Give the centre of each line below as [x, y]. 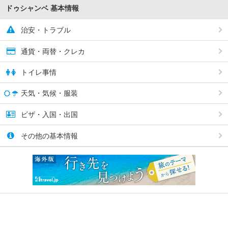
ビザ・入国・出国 [48, 115]
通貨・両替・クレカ [52, 52]
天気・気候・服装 [48, 93]
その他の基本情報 [48, 136]
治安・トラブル [45, 30]
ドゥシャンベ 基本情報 [42, 8]
